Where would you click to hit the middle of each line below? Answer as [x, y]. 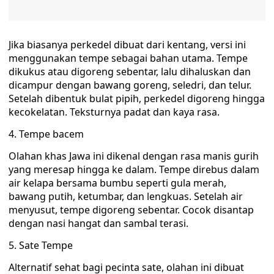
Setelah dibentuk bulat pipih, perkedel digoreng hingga [137, 98]
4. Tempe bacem [46, 134]
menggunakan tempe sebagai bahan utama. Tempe [128, 58]
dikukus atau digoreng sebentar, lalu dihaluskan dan [130, 72]
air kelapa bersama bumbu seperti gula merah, [117, 183]
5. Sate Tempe [41, 245]
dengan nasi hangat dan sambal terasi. [98, 223]
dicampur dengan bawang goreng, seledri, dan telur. [130, 85]
